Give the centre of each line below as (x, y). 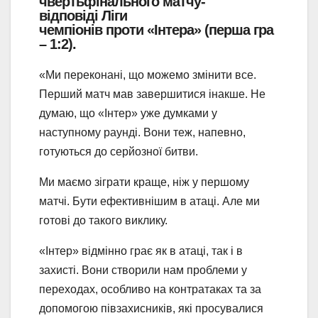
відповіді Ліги (83, 16)
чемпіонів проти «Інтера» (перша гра (156, 30)
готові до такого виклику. (103, 220)
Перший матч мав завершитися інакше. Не (152, 94)
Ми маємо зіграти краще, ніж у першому (144, 182)
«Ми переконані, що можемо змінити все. (148, 75)
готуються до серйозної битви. (119, 152)
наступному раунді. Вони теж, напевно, (142, 132)
